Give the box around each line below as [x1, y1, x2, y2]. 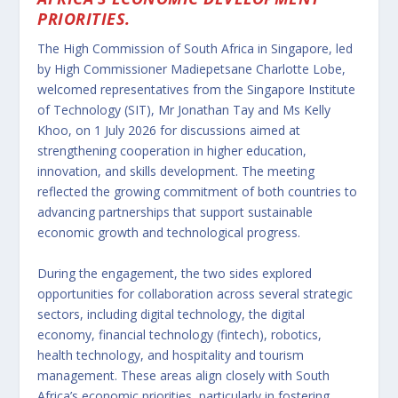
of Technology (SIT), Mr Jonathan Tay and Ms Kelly [37, 101, 331, 119]
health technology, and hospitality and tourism [37, 346, 305, 363]
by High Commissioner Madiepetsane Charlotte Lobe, [37, 60, 346, 78]
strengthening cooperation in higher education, [37, 142, 307, 160]
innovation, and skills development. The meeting [37, 163, 315, 180]
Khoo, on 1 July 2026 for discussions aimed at [37, 122, 301, 139]
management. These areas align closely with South [37, 366, 330, 384]
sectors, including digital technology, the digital [37, 305, 306, 322]
